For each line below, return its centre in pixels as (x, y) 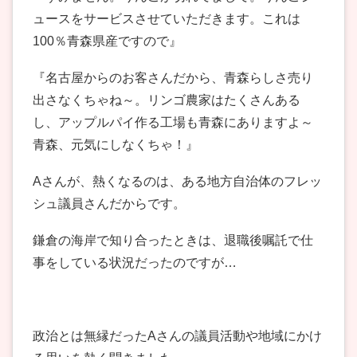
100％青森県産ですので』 (107, 41)
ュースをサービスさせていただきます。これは (167, 19)
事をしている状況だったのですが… (135, 263)
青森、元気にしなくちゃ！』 (116, 145)
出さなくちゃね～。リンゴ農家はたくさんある (167, 100)
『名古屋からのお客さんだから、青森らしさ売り (173, 78)
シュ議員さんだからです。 (109, 204)
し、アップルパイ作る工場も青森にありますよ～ (173, 123)
